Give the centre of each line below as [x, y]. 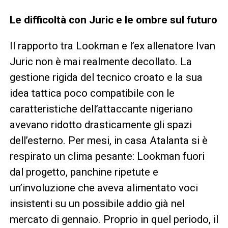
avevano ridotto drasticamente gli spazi [101, 124]
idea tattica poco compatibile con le [92, 93]
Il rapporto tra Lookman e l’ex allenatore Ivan [112, 46]
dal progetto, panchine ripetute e [84, 172]
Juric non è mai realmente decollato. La [101, 61]
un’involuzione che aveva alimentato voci [104, 188]
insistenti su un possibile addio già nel [97, 203]
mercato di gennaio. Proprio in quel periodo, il [114, 219]
